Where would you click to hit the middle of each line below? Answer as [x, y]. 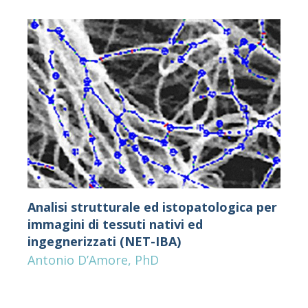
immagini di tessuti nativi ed [115, 224]
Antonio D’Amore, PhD [93, 260]
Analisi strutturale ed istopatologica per [152, 207]
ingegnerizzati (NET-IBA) [104, 241]
